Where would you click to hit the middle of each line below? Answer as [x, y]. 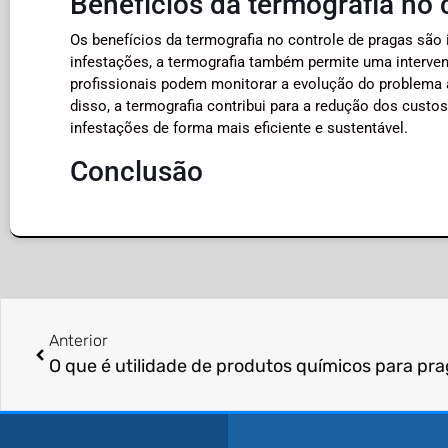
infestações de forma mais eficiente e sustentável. [239, 128]
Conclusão [136, 172]
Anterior [78, 341]
